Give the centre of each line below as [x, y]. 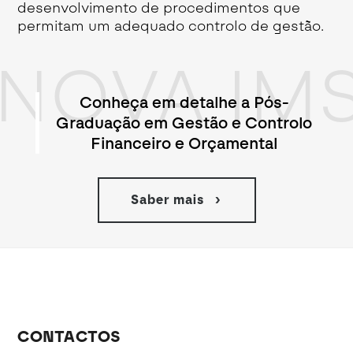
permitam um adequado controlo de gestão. [171, 26]
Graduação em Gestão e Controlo [184, 123]
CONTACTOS [69, 337]
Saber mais [167, 200]
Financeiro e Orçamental [184, 143]
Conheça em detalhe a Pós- [184, 102]
